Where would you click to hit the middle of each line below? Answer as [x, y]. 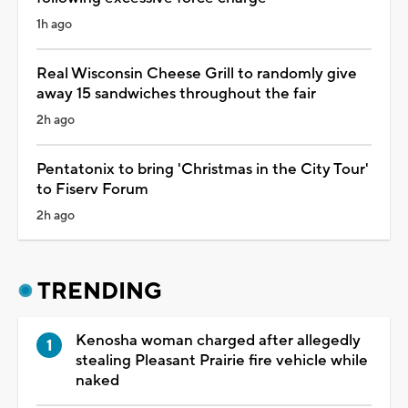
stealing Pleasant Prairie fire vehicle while [222, 360]
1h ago [54, 24]
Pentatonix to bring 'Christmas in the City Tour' [203, 169]
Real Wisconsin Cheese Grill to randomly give [197, 73]
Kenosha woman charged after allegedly [218, 340]
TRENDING [100, 291]
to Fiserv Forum [92, 189]
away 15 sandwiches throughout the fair [176, 93]
